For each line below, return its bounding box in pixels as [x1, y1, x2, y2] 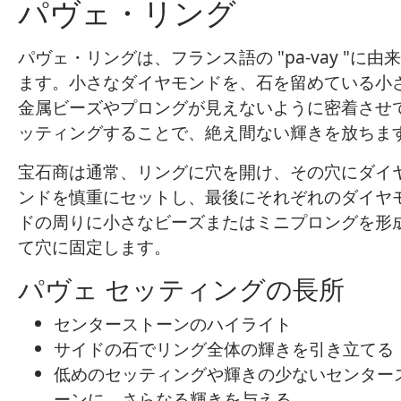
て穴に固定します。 [18, 235, 171, 259]
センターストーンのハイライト [54, 311, 292, 336]
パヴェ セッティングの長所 [18, 271, 345, 306]
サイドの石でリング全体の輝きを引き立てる [54, 337, 394, 361]
